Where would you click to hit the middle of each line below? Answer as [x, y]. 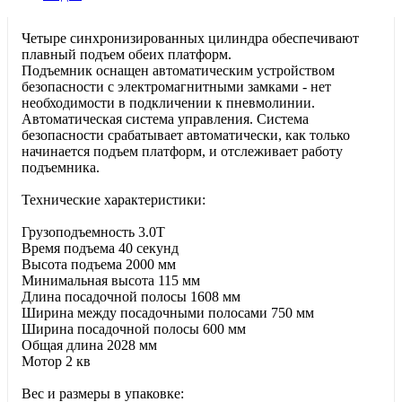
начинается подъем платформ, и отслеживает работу [182, 152]
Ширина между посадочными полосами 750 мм [168, 313]
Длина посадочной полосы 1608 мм [131, 297]
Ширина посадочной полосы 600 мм [134, 329]
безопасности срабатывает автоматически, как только [186, 135]
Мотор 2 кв [56, 362]
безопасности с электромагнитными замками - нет [176, 87]
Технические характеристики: [114, 200]
